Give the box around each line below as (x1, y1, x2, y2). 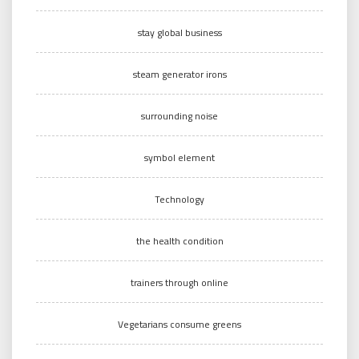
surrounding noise (141, 107, 218, 123)
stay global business (137, 24, 222, 40)
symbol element (144, 149, 215, 165)
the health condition (135, 232, 224, 248)
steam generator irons (132, 66, 227, 82)
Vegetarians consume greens (118, 316, 241, 332)
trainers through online (131, 274, 228, 290)
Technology (155, 191, 204, 207)
